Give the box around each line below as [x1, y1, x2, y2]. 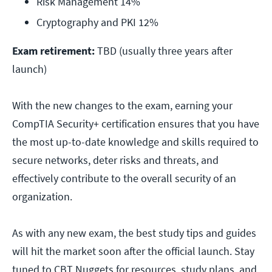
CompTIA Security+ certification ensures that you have [12, 117, 259, 131]
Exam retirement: [12, 44, 95, 58]
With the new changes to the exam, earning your [12, 98, 233, 113]
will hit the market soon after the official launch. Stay [12, 244, 254, 259]
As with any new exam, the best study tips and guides [12, 226, 256, 240]
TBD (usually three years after [95, 44, 233, 58]
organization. [12, 189, 72, 204]
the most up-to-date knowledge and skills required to [12, 135, 259, 149]
